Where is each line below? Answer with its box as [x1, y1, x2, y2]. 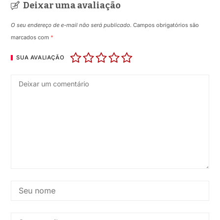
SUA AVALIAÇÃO [16, 54, 65, 61]
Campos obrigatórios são [133, 21, 199, 28]
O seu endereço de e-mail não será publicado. [11, 21, 132, 28]
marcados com [11, 33, 51, 41]
